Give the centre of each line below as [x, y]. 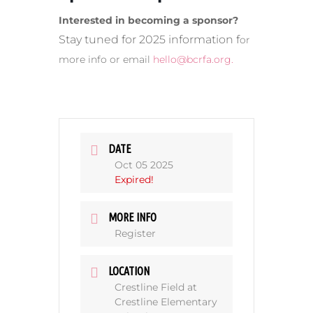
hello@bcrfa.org [192, 60]
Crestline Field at [156, 287]
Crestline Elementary [166, 302]
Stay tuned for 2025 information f [149, 40]
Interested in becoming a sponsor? [148, 21]
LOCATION [129, 271]
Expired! [134, 180]
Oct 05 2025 [144, 165]
